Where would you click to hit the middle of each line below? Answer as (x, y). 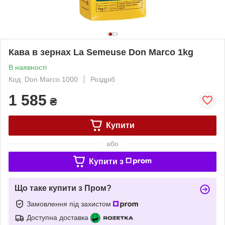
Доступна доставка (58, 217)
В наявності (28, 67)
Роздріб (103, 79)
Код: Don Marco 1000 (43, 79)
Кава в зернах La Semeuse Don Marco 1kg (101, 52)
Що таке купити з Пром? (63, 188)
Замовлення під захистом (70, 204)
